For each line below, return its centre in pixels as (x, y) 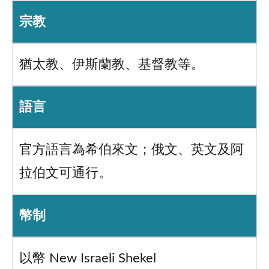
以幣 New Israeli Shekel (87, 259)
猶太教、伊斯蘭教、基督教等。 (111, 65)
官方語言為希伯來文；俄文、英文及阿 (131, 150)
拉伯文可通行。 (65, 174)
